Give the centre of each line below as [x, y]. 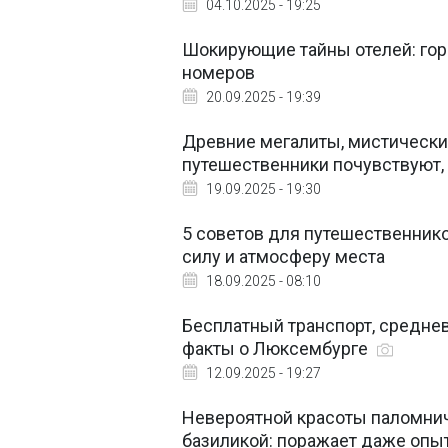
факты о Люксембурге [277, 348]
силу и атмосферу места [283, 256]
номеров [218, 72]
